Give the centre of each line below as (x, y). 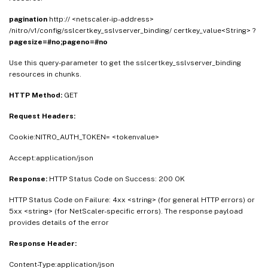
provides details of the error (59, 223)
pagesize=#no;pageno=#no (58, 42)
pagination (29, 19)
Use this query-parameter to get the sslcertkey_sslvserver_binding (125, 63)
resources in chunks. (45, 74)
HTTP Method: (36, 95)
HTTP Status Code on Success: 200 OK (117, 179)
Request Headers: (42, 116)
